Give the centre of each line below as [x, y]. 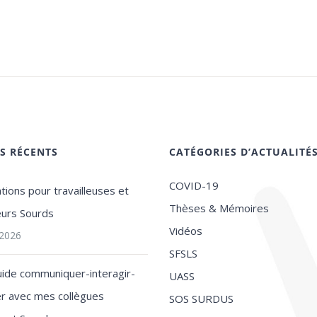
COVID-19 [194, 186]
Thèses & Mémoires [219, 208]
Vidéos [185, 231]
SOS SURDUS [201, 299]
